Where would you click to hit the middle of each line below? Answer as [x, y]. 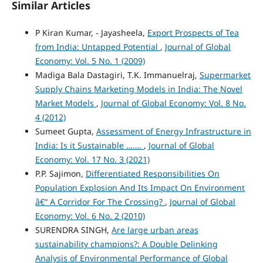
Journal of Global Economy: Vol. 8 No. [173, 103]
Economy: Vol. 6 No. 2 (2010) [90, 215]
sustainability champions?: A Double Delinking [126, 244]
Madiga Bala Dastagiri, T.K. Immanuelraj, [117, 75]
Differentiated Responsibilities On [152, 173]
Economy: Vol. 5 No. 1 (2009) [90, 60]
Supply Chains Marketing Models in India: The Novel [139, 89]
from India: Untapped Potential [97, 46]
